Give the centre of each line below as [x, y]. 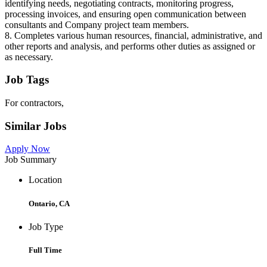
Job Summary [31, 160]
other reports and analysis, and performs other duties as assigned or [130, 46]
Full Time [45, 250]
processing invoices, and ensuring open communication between [125, 14]
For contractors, [34, 103]
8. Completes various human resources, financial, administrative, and [133, 35]
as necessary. [29, 57]
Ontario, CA [49, 203]
